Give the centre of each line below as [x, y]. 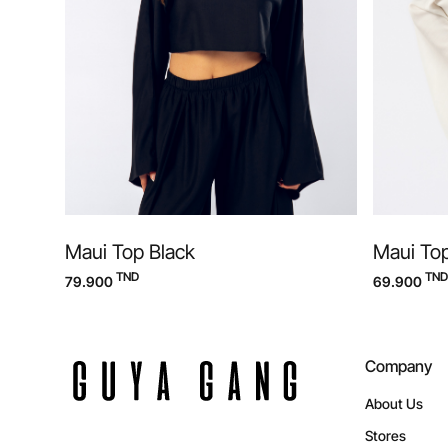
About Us [394, 403]
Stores [386, 435]
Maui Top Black [130, 252]
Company [399, 366]
